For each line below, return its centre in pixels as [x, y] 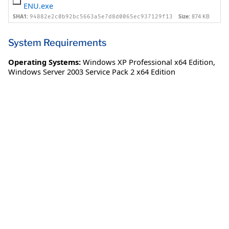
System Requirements [57, 42]
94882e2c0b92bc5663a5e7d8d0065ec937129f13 [101, 17]
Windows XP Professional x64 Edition [148, 62]
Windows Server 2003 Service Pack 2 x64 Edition [92, 71]
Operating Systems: [44, 62]
